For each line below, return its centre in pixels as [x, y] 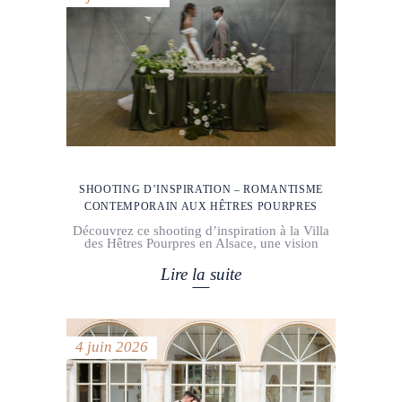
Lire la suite [201, 275]
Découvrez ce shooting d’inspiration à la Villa [201, 230]
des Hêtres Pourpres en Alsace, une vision [201, 243]
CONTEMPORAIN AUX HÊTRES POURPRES [201, 206]
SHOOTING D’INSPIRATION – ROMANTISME [201, 189]
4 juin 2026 [112, 347]
